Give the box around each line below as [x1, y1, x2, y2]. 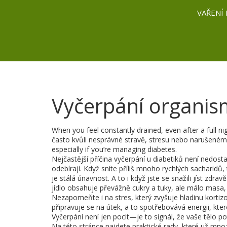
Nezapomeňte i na [52, 192, 115, 202]
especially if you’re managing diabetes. [52, 144, 177, 154]
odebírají [52, 163, 80, 173]
